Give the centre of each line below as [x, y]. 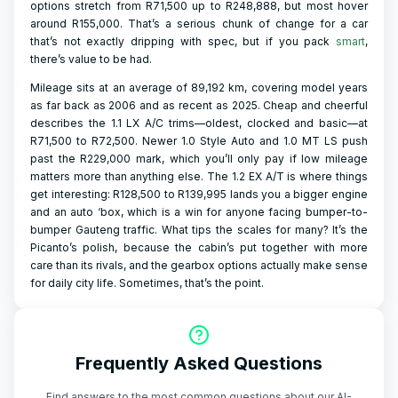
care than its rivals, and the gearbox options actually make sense [199, 265]
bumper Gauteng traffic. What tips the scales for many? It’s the [199, 230]
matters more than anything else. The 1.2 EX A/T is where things [199, 176]
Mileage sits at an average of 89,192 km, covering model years [199, 88]
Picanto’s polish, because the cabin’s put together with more [199, 247]
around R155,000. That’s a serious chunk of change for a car [199, 24]
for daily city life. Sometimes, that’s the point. [147, 283]
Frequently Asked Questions [199, 363]
